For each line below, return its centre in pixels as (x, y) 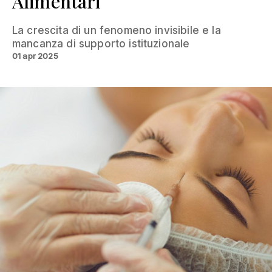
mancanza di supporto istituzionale (101, 43)
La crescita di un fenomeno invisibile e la (117, 30)
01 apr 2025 (35, 56)
